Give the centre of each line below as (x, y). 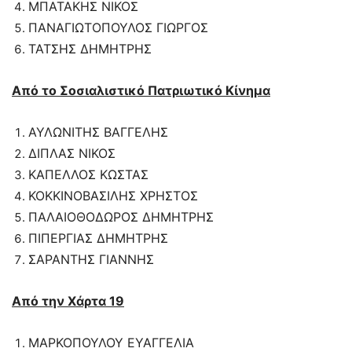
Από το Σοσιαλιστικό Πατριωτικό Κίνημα (141, 91)
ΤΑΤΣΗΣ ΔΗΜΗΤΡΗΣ (90, 49)
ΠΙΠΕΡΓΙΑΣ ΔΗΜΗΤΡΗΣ (98, 238)
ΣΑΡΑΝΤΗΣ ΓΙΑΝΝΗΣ (91, 260)
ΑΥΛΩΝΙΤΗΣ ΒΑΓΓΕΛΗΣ (98, 132)
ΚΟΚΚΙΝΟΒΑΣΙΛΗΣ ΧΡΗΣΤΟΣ (113, 196)
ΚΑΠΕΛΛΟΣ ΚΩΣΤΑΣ (88, 175)
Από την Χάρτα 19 (68, 301)
